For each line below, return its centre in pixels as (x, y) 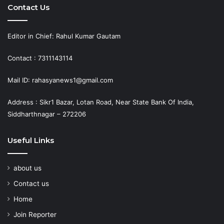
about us (27, 168)
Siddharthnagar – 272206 (47, 114)
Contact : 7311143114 (40, 58)
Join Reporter (35, 214)
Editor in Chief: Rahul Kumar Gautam (64, 36)
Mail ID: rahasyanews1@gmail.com (60, 80)
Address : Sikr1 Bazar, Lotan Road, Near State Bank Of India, (101, 102)
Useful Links (31, 140)
